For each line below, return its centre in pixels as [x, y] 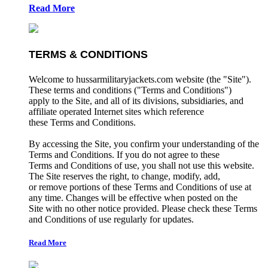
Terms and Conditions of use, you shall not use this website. [141, 166]
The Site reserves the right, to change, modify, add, [124, 176]
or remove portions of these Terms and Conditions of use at [140, 187]
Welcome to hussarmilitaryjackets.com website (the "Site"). [140, 80]
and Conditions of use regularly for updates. [112, 220]
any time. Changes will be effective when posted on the [133, 198]
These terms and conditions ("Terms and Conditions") [130, 90]
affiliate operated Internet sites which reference [116, 112]
